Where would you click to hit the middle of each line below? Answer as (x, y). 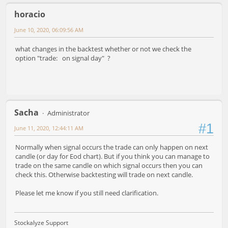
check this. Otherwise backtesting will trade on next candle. (104, 174)
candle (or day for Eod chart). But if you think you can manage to (112, 156)
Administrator (68, 113)
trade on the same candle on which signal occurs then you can (109, 165)
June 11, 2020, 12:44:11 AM (49, 128)
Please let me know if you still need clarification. (87, 193)
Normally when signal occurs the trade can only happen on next (112, 147)
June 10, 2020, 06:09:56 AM (49, 30)
